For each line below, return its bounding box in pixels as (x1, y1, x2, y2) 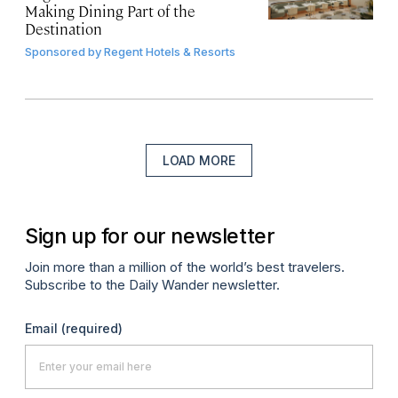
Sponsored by (25, 44, 101, 59)
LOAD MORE (163, 152, 235, 168)
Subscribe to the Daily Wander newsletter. (25, 275, 280, 293)
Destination (25, 18, 102, 38)
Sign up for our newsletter (25, 222, 275, 249)
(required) (61, 320, 123, 336)
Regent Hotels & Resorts (104, 44, 235, 59)
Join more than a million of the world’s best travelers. (25, 258, 345, 275)
